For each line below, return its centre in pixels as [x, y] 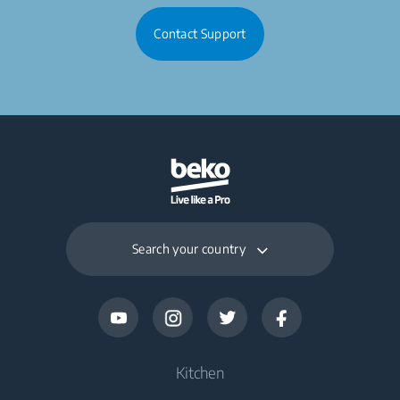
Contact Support [200, 33]
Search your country [189, 249]
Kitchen [200, 372]
